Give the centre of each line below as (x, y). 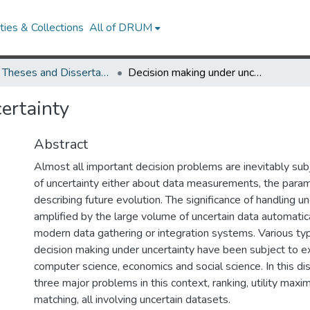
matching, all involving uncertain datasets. (132, 300)
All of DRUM (121, 28)
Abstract (61, 144)
